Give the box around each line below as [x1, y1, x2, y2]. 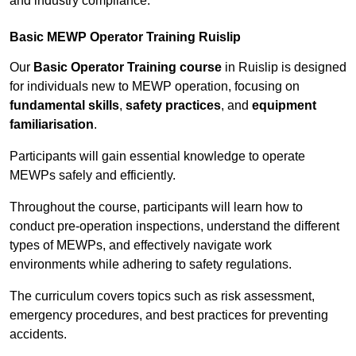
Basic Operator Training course [33, 60, 222, 75]
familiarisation [10, 118, 94, 132]
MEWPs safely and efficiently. [10, 168, 176, 183]
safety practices [126, 99, 221, 113]
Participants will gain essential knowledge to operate [10, 149, 305, 164]
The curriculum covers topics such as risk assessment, [10, 289, 315, 304]
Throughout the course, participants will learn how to [10, 200, 303, 215]
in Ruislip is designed [222, 60, 346, 75]
